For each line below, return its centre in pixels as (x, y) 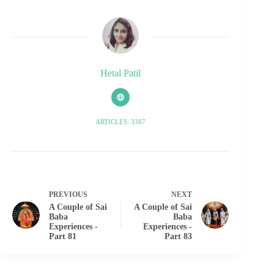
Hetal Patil (121, 73)
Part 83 (179, 237)
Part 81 (63, 237)
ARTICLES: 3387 (121, 122)
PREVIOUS (68, 195)
